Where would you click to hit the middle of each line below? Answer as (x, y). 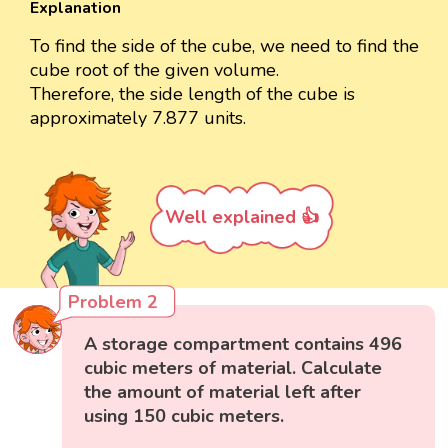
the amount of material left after (223, 391)
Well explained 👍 (242, 216)
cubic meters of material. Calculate (233, 367)
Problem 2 (113, 301)
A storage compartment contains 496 (243, 343)
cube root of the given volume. (154, 69)
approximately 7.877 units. (138, 117)
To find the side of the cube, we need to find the (224, 45)
